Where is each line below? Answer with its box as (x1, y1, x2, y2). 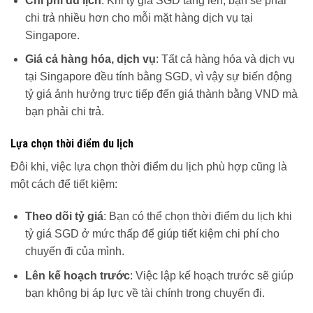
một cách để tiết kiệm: (10, 178, 117, 191)
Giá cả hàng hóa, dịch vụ (24, 53, 156, 66)
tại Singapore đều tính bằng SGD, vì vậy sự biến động (24, 71, 292, 83)
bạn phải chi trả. (24, 105, 104, 118)
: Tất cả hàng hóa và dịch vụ (155, 53, 295, 66)
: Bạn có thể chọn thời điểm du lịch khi (103, 210, 292, 222)
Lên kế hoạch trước (24, 269, 130, 282)
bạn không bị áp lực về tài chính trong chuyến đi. (24, 286, 265, 299)
